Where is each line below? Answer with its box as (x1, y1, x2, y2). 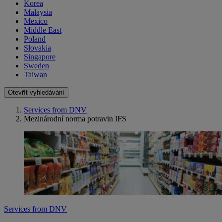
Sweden (24, 61, 49, 70)
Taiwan (24, 70, 47, 79)
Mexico (24, 17, 48, 26)
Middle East (24, 26, 61, 35)
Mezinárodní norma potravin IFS (24, 114, 126, 123)
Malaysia (24, 8, 52, 17)
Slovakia (24, 44, 51, 53)
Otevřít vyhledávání (8, 89, 64, 97)
